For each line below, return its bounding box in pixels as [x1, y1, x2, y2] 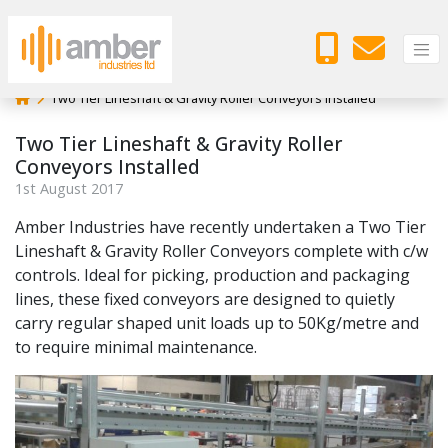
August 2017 [36, 179, 123, 198]
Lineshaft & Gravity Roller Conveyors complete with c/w [15, 240, 428, 262]
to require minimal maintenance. [15, 336, 257, 358]
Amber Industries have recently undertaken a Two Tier [15, 216, 426, 238]
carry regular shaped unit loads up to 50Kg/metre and [15, 312, 419, 334]
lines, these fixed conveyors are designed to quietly [15, 288, 395, 310]
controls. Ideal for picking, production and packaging [15, 264, 410, 286]
